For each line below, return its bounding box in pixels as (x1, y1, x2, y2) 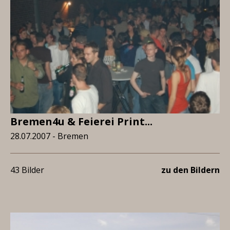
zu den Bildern (161, 164, 220, 176)
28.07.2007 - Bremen (10, 130, 88, 142)
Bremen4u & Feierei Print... (10, 114, 152, 128)
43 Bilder (10, 164, 44, 176)
